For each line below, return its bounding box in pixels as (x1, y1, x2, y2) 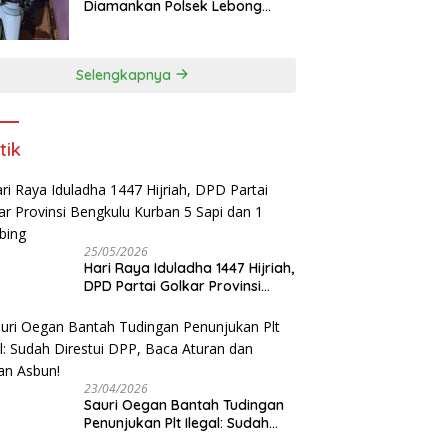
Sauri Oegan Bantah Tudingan (84, 395, 285, 414)
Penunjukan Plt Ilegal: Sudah (84, 413, 270, 432)
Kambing (84, 312, 145, 331)
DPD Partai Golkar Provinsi (84, 276, 262, 295)
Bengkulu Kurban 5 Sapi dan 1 (84, 294, 283, 313)
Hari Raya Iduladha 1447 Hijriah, (84, 258, 295, 277)
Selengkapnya (76, 65, 176, 84)
